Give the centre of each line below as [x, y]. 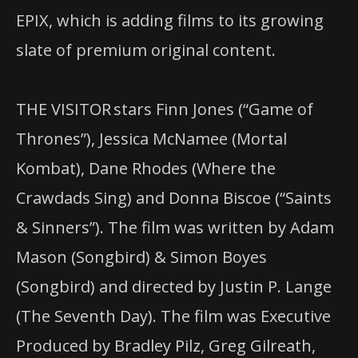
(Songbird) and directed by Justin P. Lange [174, 287]
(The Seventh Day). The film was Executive [173, 316]
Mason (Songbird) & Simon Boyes [141, 257]
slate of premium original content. [146, 50]
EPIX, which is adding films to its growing [170, 20]
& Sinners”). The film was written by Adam [175, 228]
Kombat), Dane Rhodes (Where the [146, 169]
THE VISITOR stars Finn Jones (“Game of [165, 109]
